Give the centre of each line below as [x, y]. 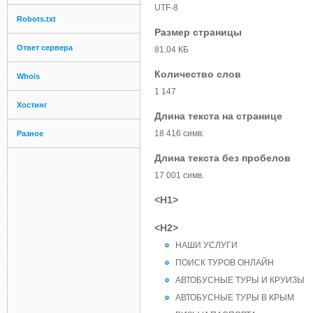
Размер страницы [198, 32]
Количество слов [198, 74]
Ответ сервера [45, 48]
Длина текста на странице [218, 116]
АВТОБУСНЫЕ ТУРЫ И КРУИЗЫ [240, 280]
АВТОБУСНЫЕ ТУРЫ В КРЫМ [235, 298]
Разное [30, 133]
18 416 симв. [179, 133]
